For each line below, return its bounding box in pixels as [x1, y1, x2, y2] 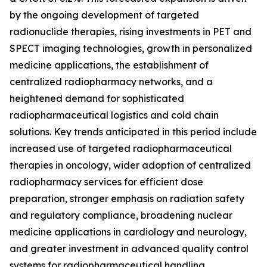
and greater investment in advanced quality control [10, 243, 249, 255]
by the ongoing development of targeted [10, 9, 199, 21]
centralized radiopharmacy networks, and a [10, 76, 213, 88]
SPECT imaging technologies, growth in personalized [10, 42, 252, 55]
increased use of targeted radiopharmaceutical [10, 142, 232, 155]
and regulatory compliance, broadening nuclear [10, 209, 232, 222]
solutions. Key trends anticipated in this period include [10, 126, 257, 138]
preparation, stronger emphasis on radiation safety [10, 193, 244, 205]
